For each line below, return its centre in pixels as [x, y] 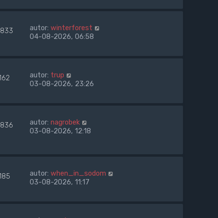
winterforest [72, 28]
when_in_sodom [78, 173]
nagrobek [65, 122]
